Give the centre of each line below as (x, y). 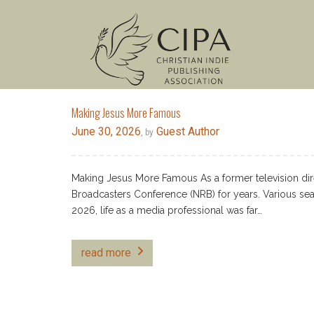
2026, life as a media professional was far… (167, 210)
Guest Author (186, 131)
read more (106, 253)
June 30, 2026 (106, 131)
